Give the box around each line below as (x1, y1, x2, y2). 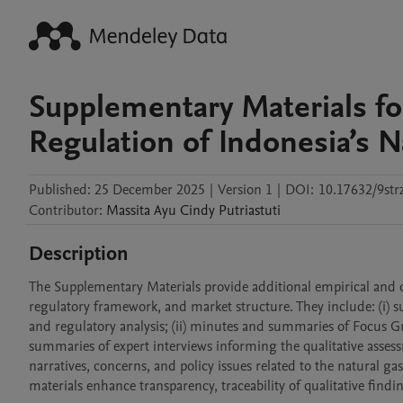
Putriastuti (219, 201, 281, 220)
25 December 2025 (94, 180, 205, 200)
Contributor (29, 201, 99, 220)
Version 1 (218, 180, 273, 200)
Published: (29, 180, 91, 200)
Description (29, 240, 129, 267)
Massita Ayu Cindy (106, 201, 215, 220)
